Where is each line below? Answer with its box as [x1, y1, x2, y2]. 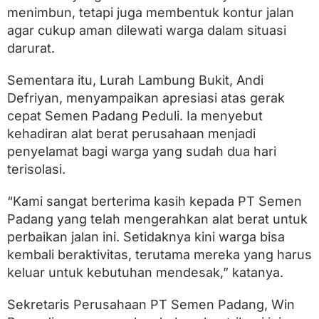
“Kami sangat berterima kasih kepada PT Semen [7, 193, 302, 209]
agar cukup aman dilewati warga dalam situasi [7, 22, 286, 38]
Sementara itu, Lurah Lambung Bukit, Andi [7, 72, 263, 88]
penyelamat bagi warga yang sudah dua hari [7, 143, 276, 159]
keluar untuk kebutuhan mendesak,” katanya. [7, 264, 283, 280]
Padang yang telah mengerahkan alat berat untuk [7, 211, 308, 226]
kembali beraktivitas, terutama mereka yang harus [7, 246, 312, 262]
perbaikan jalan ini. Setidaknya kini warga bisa [7, 229, 285, 244]
